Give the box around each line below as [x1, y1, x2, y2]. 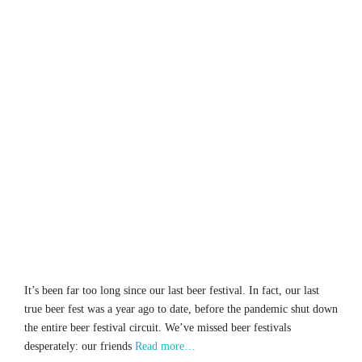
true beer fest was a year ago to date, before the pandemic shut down [24, 303, 338, 316]
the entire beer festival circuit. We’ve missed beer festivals [24, 322, 291, 335]
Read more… [135, 340, 196, 353]
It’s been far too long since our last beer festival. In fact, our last [24, 284, 319, 297]
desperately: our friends [24, 340, 135, 353]
